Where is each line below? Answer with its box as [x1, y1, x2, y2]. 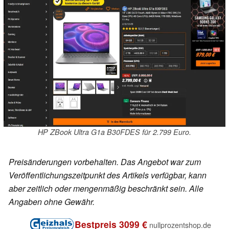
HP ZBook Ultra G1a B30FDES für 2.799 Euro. [38, 127, 191, 138]
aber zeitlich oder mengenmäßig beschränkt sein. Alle [9, 182, 203, 195]
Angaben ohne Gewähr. [9, 196, 95, 208]
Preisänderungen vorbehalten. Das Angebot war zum [9, 156, 201, 168]
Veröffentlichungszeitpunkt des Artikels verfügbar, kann [9, 169, 207, 181]
